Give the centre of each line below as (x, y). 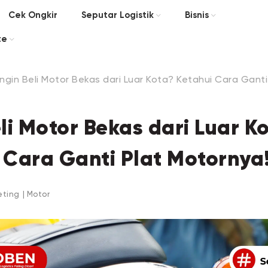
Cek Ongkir (33, 15)
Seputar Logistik (117, 15)
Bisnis (197, 15)
